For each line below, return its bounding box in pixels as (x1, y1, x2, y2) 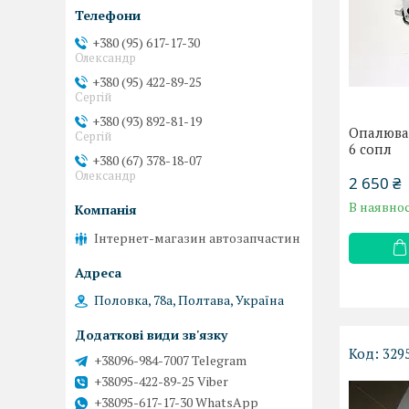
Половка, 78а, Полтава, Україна (94, 290, 284, 309)
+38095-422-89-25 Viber (94, 372, 228, 390)
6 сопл (349, 140, 393, 159)
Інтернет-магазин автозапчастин (94, 228, 300, 246)
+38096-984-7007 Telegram (94, 351, 246, 369)
